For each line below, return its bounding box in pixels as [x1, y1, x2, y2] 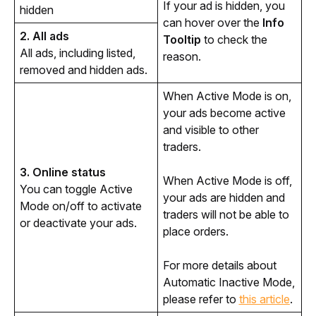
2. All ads [19, 28, 69, 43]
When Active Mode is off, [162, 173, 292, 188]
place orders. [162, 224, 229, 238]
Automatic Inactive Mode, [162, 274, 295, 289]
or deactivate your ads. [19, 215, 137, 230]
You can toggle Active [19, 181, 133, 196]
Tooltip [162, 32, 201, 47]
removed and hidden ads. [19, 62, 150, 77]
